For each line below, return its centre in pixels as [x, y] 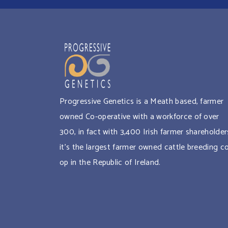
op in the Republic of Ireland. [110, 163]
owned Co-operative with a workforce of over [139, 117]
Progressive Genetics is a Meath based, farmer [142, 102]
